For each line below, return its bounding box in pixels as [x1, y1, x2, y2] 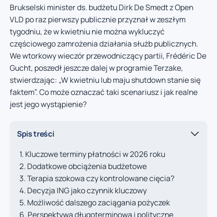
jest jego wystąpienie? [10, 98, 87, 109]
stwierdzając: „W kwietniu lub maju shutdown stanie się [10, 74, 201, 85]
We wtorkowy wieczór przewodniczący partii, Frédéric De [10, 50, 206, 61]
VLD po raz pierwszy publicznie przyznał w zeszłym [10, 14, 186, 25]
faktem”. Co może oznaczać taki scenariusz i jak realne [10, 86, 198, 97]
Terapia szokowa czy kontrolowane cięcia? [27, 173, 174, 184]
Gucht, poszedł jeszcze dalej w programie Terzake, [10, 62, 183, 73]
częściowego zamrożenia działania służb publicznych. [10, 38, 198, 49]
